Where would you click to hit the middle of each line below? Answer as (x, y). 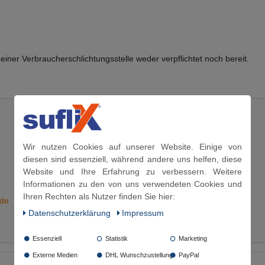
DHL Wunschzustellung (138, 255)
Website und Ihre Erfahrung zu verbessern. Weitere (132, 172)
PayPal (188, 255)
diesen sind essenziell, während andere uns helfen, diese (132, 159)
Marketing (192, 238)
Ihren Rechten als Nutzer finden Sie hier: (99, 196)
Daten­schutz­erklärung (70, 213)
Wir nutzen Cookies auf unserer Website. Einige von (132, 147)
